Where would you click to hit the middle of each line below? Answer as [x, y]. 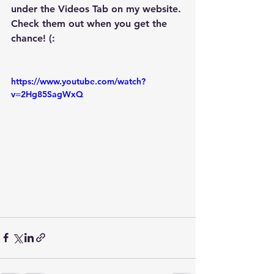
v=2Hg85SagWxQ [47, 94]
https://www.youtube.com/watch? [78, 82]
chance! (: [33, 39]
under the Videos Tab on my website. [98, 9]
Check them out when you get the [91, 24]
